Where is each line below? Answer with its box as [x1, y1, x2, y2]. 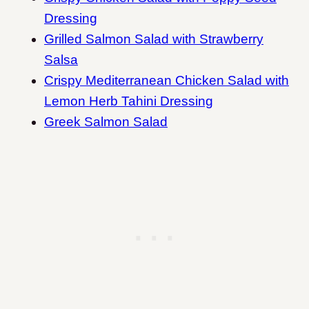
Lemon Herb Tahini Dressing [44, 94, 213, 109]
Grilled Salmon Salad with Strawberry [44, 32, 263, 47]
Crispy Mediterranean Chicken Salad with [44, 73, 289, 88]
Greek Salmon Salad [44, 114, 168, 130]
